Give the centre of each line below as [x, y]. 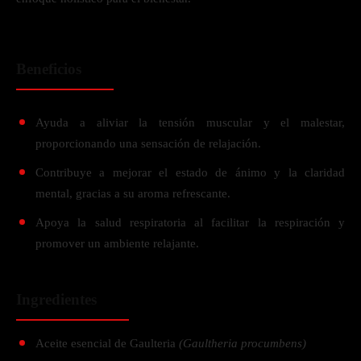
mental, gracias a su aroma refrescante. [133, 193]
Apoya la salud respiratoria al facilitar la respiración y [190, 222]
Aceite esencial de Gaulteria [106, 343]
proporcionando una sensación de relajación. [148, 143]
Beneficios [49, 69]
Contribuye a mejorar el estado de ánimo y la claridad [190, 172]
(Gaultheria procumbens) [241, 343]
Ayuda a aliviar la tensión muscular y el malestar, [190, 122]
